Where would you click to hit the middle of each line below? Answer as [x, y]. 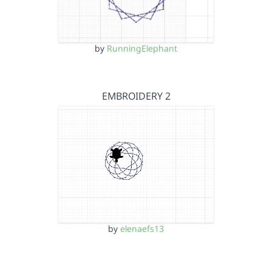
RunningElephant [142, 48]
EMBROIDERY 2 [136, 96]
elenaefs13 [142, 228]
